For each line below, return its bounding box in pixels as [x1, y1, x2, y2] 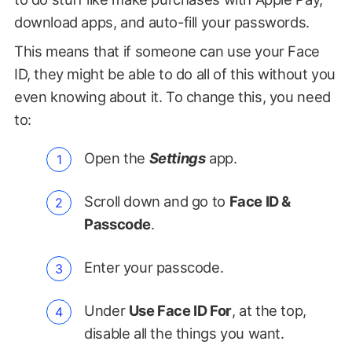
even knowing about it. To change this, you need [13, 88, 331, 106]
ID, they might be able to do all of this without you [13, 65, 335, 83]
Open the [84, 149, 149, 167]
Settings [148, 149, 206, 167]
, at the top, [231, 302, 306, 320]
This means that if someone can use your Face [13, 42, 320, 60]
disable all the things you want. [84, 324, 284, 343]
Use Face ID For [128, 302, 232, 320]
